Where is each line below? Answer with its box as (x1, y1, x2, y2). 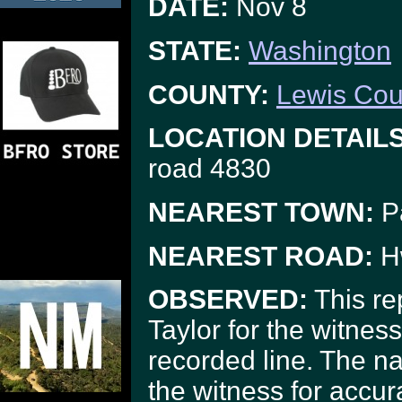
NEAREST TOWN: (148, 197, 374, 227)
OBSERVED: (148, 284, 308, 315)
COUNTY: (148, 79, 269, 109)
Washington (249, 35, 391, 66)
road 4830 (148, 153, 271, 184)
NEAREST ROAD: (148, 240, 373, 271)
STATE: (148, 35, 241, 66)
